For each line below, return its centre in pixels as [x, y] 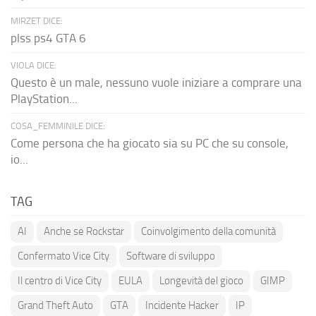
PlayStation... [44, 99]
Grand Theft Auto [55, 306]
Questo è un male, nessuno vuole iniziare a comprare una [156, 83]
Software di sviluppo [171, 256]
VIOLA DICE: [34, 66]
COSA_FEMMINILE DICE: [58, 126]
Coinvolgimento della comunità [208, 232]
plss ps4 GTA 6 [48, 38]
